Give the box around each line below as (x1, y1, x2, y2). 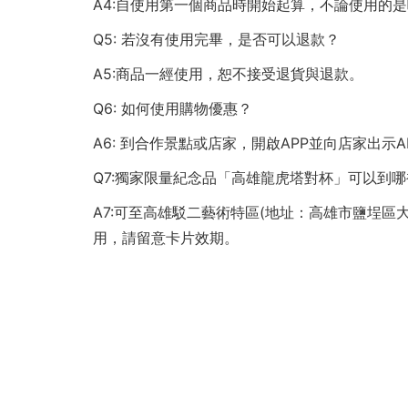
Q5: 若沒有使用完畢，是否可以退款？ (93, 30, 340, 48)
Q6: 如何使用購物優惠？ (93, 99, 252, 117)
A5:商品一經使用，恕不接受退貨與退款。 (93, 65, 363, 83)
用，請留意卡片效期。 (93, 229, 239, 247)
